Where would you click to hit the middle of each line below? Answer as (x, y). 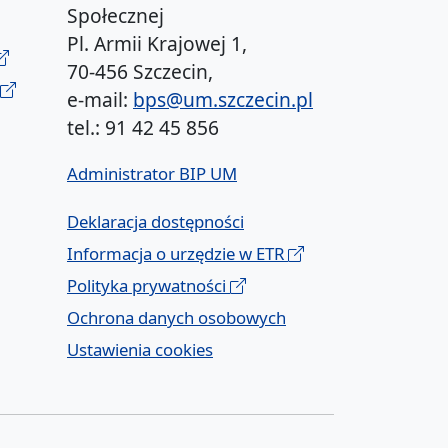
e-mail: (100, 100)
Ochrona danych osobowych (176, 318)
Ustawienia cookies (140, 350)
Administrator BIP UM (152, 174)
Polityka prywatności (148, 286)
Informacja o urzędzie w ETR (177, 254)
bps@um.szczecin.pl (223, 100)
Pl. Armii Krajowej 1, (157, 44)
